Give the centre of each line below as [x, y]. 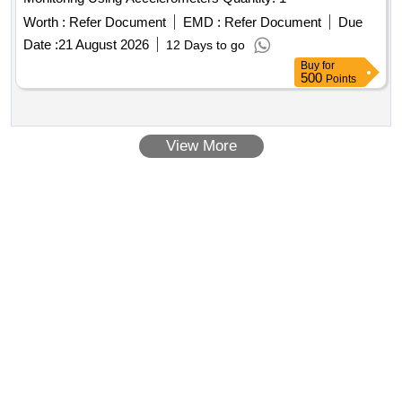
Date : [41, 45]
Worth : [44, 22]
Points [341, 79]
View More [201, 146]
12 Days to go [205, 45]
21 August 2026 [104, 45]
